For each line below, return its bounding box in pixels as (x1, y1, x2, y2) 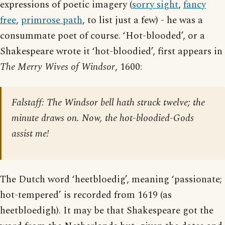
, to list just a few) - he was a (82, 13, 203, 28)
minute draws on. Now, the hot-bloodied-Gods (12, 110, 194, 126)
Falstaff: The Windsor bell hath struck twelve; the (12, 95, 205, 110)
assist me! (12, 126, 49, 141)
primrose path (21, 13, 82, 28)
